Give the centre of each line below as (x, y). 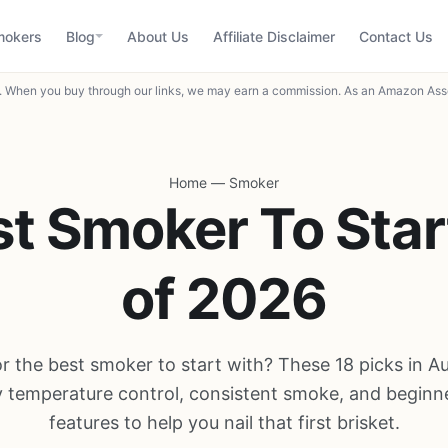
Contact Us (396, 36)
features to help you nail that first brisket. (224, 422)
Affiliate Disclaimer (274, 36)
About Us (158, 36)
